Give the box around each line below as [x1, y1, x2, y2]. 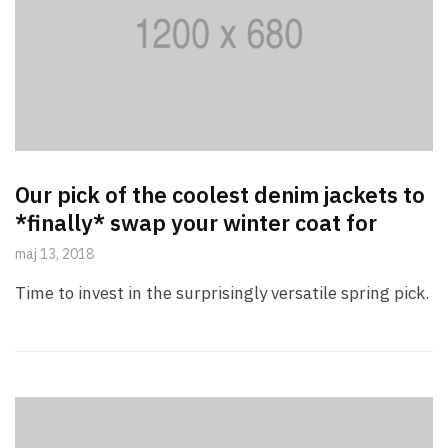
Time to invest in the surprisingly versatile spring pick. [15, 281, 429, 304]
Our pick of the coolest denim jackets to [15, 179, 425, 209]
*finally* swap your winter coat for [15, 207, 377, 237]
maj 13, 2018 [15, 244, 94, 263]
